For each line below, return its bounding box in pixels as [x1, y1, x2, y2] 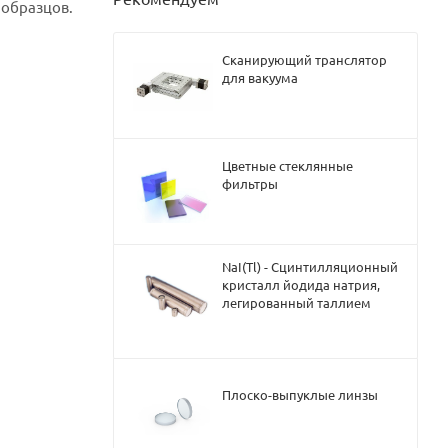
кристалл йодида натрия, [222, 275, 380, 293]
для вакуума [222, 68, 298, 86]
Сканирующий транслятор [222, 50, 387, 68]
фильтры [222, 174, 278, 192]
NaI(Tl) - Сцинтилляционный [222, 257, 398, 275]
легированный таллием [222, 293, 371, 311]
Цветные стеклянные [222, 156, 353, 174]
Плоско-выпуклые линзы [222, 385, 378, 403]
